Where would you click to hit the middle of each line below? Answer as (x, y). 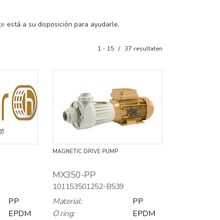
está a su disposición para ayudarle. (62, 24)
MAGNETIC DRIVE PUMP (85, 151)
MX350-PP (74, 175)
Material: (67, 201)
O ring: (64, 213)
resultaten (147, 48)
